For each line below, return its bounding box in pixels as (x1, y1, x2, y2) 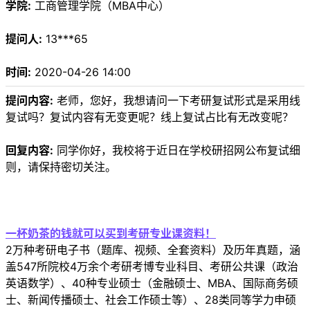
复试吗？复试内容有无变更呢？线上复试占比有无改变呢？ (6, 110, 293, 125)
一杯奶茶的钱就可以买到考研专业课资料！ (6, 226, 216, 241)
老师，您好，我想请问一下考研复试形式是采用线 (53, 93, 300, 108)
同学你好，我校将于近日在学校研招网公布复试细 (53, 143, 300, 158)
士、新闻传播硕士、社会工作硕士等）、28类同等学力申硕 (6, 293, 296, 307)
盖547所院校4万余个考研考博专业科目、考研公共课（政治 (6, 259, 298, 274)
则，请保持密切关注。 (6, 160, 116, 174)
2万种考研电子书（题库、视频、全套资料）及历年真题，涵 (6, 243, 300, 257)
